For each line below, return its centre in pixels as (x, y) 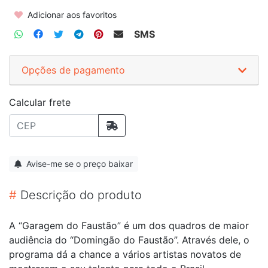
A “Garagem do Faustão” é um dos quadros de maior (129, 225)
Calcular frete (40, 102)
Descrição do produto (79, 195)
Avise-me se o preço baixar (78, 163)
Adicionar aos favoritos (71, 14)
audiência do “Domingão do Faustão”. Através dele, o (129, 240)
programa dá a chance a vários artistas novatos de (125, 254)
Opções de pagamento (73, 70)
